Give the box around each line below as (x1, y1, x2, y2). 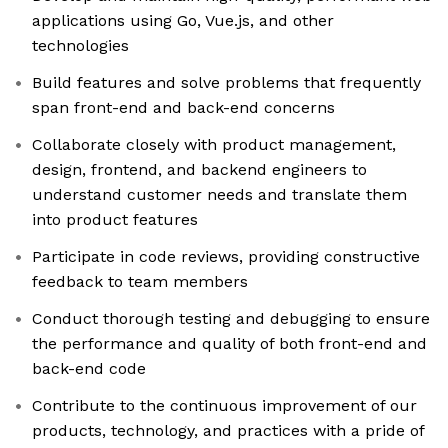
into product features (32, 210, 198, 230)
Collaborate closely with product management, (32, 135, 396, 155)
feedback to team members (32, 272, 248, 292)
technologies (32, 36, 129, 56)
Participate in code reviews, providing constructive (32, 247, 420, 267)
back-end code (32, 359, 146, 379)
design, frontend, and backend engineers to (32, 160, 367, 180)
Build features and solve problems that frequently (32, 73, 421, 93)
